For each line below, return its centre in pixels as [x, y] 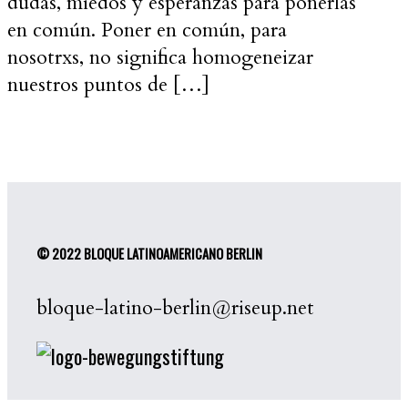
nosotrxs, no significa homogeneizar [160, 58]
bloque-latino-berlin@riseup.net [175, 308]
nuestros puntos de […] [108, 85]
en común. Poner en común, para [147, 31]
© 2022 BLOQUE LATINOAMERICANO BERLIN [149, 253]
